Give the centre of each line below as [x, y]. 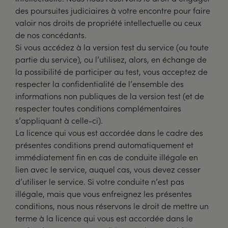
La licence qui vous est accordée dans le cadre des [109, 133]
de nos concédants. [51, 35]
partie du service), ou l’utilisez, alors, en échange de [111, 59]
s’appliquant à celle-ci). [59, 120]
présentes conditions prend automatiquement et [104, 145]
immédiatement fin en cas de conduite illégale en [107, 157]
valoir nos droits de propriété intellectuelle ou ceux [108, 23]
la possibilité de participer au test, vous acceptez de [111, 72]
